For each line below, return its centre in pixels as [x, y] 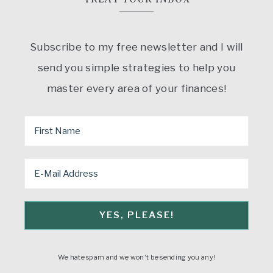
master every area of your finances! [136, 88]
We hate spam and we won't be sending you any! [136, 257]
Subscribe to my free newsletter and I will [136, 47]
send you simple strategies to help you [136, 67]
